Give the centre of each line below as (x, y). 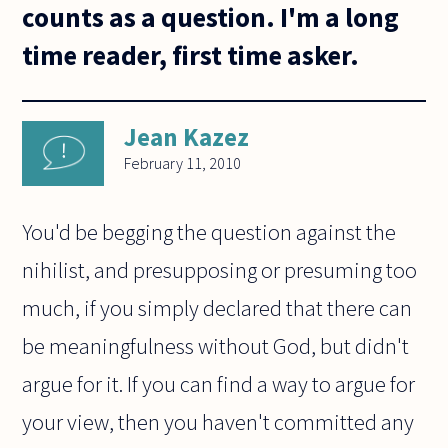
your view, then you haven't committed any (218, 422)
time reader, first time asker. (191, 54)
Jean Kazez (187, 137)
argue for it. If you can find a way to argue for (219, 384)
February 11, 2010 (183, 163)
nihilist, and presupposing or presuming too (220, 270)
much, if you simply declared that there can (217, 308)
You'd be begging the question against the (209, 232)
